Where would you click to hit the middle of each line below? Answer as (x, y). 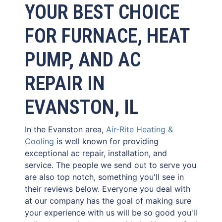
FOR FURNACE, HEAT (107, 36)
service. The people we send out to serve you (111, 165)
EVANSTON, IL (82, 107)
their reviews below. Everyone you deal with (108, 189)
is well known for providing (106, 141)
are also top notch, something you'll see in (104, 177)
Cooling (39, 141)
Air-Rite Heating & (139, 129)
